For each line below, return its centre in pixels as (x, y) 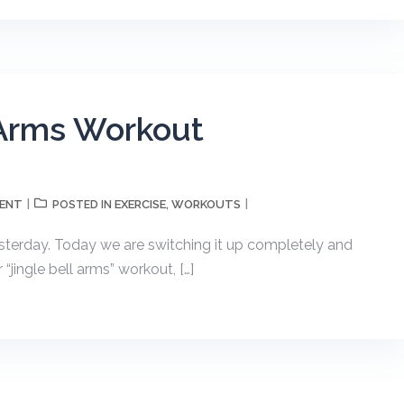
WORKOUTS (206, 204)
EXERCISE (140, 204)
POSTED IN (83, 205)
